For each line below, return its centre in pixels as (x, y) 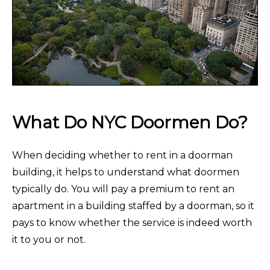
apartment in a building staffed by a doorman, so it (133, 206)
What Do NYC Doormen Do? (130, 123)
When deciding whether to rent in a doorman (122, 155)
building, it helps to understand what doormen (126, 172)
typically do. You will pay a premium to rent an (123, 189)
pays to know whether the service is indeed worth (132, 223)
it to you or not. (49, 240)
